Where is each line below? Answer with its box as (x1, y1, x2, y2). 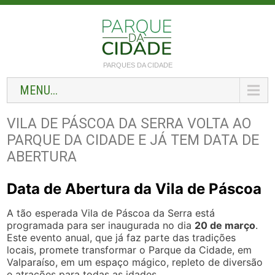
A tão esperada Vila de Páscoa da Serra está (7, 207, 215, 219)
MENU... (20, 83, 58, 98)
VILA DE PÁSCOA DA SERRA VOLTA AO (7, 115, 252, 132)
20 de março (195, 219, 256, 231)
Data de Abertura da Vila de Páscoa (7, 180, 262, 198)
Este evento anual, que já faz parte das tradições (7, 231, 236, 244)
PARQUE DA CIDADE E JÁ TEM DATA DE (7, 132, 260, 149)
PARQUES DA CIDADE (103, 61, 172, 69)
